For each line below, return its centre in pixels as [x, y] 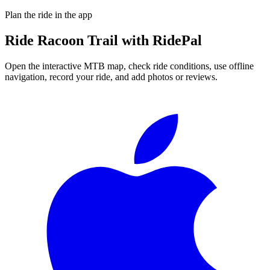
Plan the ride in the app [49, 14]
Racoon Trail [78, 40]
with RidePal [160, 40]
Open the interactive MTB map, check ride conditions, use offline [129, 66]
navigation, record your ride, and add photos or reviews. [111, 77]
